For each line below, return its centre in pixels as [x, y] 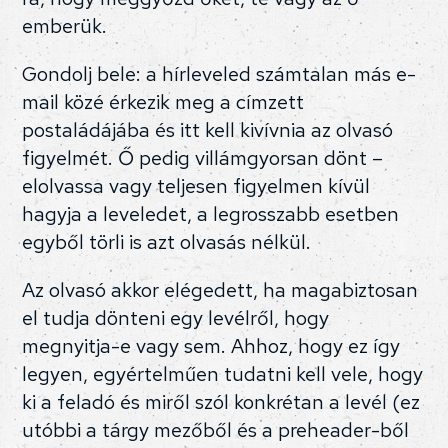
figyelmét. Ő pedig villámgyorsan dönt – [203, 158]
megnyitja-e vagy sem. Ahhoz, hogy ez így [211, 346]
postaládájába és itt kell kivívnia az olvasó [208, 130]
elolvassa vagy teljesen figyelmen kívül [196, 186]
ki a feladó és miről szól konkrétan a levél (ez [221, 402]
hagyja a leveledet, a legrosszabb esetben [211, 214]
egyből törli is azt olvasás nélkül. [167, 242]
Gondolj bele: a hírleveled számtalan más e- [219, 74]
